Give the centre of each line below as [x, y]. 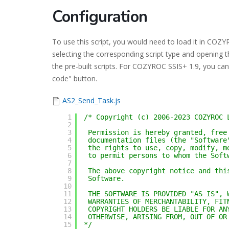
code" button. [75, 78]
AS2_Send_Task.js [91, 100]
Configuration [100, 17]
